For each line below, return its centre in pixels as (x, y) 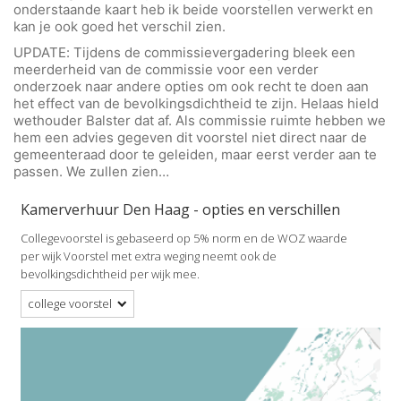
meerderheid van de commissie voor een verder (166, 69)
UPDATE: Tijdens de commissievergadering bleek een (184, 52)
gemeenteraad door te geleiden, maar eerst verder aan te (195, 154)
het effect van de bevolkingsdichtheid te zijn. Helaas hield (196, 103)
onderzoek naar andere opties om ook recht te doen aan (191, 86)
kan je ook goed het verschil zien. (119, 27)
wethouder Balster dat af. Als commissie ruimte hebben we (200, 120)
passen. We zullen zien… (91, 171)
